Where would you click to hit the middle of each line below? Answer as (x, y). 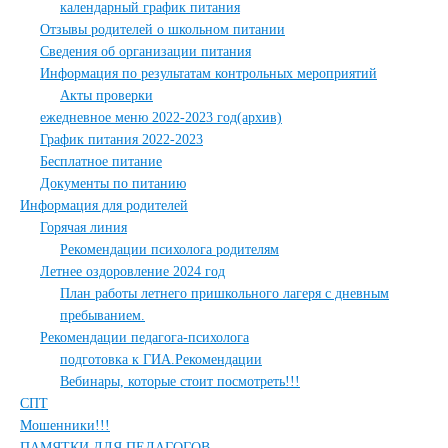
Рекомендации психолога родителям (169, 249)
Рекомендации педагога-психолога (144, 337)
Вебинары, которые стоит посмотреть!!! (180, 381)
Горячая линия (83, 227)
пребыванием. (102, 315)
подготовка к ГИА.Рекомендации (161, 359)
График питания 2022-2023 (121, 139)
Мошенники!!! (65, 425)
